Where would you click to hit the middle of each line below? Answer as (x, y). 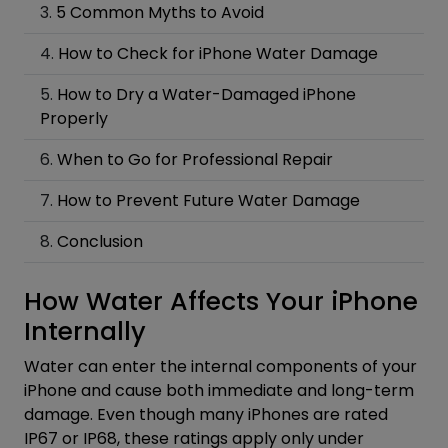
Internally (85, 331)
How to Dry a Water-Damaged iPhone (206, 94)
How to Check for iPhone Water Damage (218, 53)
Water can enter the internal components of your (220, 366)
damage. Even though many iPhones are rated (206, 414)
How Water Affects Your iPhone (221, 301)
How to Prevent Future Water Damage (208, 200)
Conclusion (100, 241)
